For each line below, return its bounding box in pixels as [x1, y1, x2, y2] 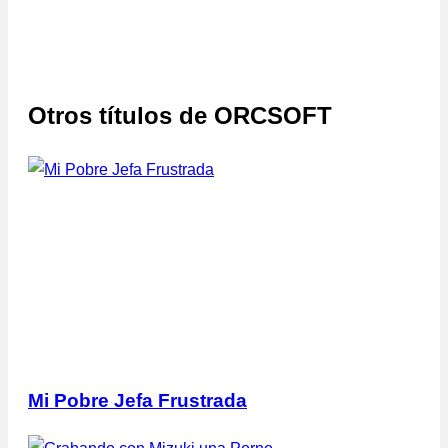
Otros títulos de [28, 102, 207, 130]
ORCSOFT [214, 102, 332, 130]
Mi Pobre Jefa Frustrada [28, 389, 247, 411]
